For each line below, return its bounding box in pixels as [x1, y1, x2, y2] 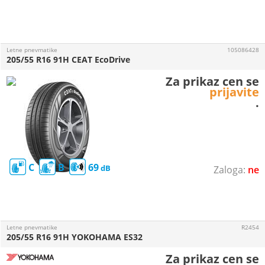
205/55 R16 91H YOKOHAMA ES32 [7, 231, 143, 243]
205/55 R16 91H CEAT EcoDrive [7, 54, 130, 65]
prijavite [209, 84, 259, 100]
